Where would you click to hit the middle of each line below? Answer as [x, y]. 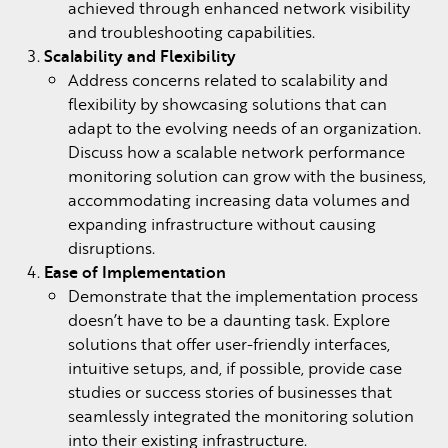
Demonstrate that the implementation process [243, 296]
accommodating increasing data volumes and [239, 200]
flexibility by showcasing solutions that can [227, 104]
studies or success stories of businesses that [230, 392]
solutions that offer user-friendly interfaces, [229, 344]
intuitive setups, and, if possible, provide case [235, 368]
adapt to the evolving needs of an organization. [244, 128]
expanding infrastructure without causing [222, 224]
